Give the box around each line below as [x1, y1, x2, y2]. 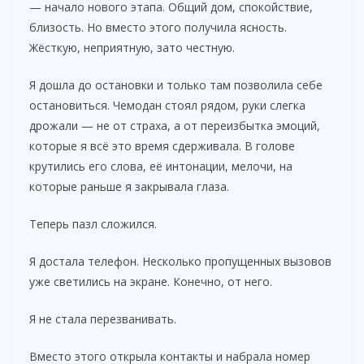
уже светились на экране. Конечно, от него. [29, 273, 272, 289]
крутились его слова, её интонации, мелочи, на [29, 158, 292, 174]
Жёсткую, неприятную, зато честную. [29, 39, 235, 55]
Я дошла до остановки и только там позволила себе [29, 76, 323, 93]
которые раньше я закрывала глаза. [29, 178, 229, 194]
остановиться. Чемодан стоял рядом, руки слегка [29, 97, 305, 113]
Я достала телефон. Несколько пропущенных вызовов [29, 253, 331, 269]
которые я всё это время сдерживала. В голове [29, 137, 295, 154]
